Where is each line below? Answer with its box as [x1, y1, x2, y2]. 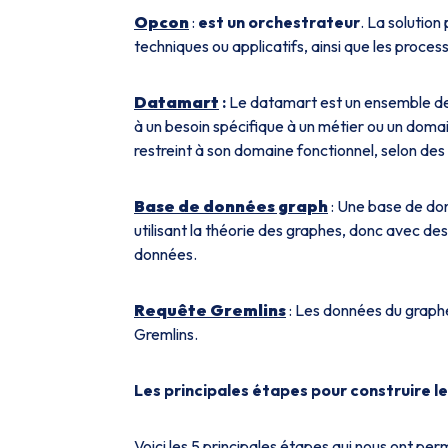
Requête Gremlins [134, 300, 286, 320]
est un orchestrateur [198, 12, 360, 32]
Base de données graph [134, 196, 328, 216]
